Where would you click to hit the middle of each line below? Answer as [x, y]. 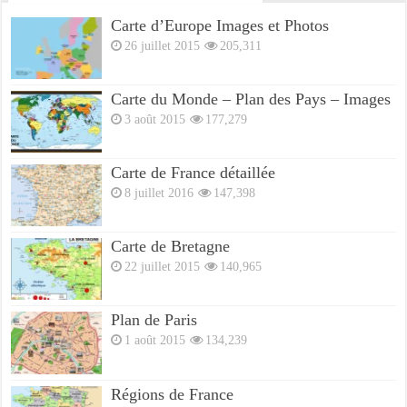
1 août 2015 [155, 340]
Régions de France [173, 394]
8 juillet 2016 [159, 193]
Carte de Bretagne [171, 247]
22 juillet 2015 [163, 267]
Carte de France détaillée [194, 173]
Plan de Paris [154, 320]
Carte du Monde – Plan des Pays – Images [251, 99]
